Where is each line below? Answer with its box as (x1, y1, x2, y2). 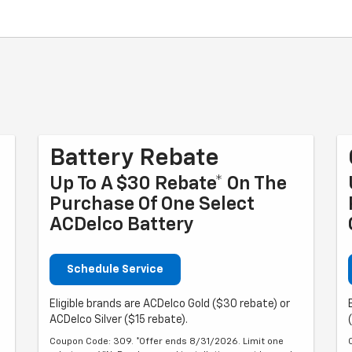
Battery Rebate (49, 146, 219, 170)
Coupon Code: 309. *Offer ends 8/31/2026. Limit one (49, 336, 284, 346)
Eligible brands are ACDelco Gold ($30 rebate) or (49, 298, 290, 310)
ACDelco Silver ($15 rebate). (49, 313, 188, 325)
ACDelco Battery (49, 214, 194, 234)
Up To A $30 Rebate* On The (49, 174, 287, 193)
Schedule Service (67, 263, 163, 275)
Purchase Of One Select (49, 194, 255, 214)
